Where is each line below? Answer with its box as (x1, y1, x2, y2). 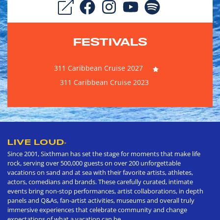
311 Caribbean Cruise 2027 (54, 63, 143, 73)
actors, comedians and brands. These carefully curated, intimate (7, 177, 193, 187)
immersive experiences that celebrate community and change (7, 205, 187, 215)
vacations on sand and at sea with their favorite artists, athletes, (7, 168, 193, 177)
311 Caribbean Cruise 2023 (59, 78, 149, 87)
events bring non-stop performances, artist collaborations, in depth (7, 187, 203, 196)
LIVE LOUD (7, 137, 64, 147)
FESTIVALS (73, 35, 147, 49)
